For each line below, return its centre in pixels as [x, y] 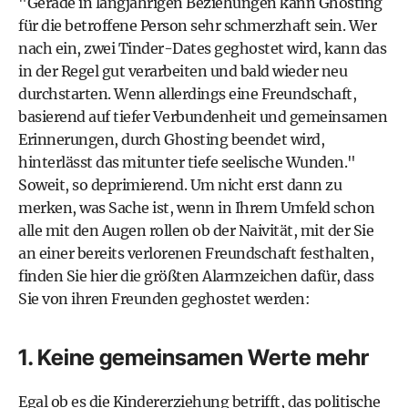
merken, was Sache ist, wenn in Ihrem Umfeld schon [197, 208]
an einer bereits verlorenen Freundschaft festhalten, [196, 253]
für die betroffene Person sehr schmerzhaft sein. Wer [197, 25]
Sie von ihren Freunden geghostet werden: [164, 299]
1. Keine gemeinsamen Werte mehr [194, 357]
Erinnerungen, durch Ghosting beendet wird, [171, 139]
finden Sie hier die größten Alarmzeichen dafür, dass [196, 276]
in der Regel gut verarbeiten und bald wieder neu [183, 71]
